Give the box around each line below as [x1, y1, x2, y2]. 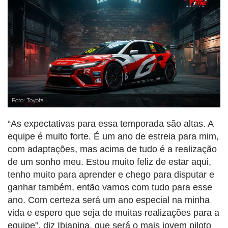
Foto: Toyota [12, 98, 44, 104]
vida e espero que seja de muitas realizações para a [8, 208, 219, 218]
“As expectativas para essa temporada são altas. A [8, 119, 213, 129]
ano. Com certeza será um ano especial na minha [8, 195, 210, 206]
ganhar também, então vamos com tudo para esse [8, 182, 212, 193]
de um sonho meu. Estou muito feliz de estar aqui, [8, 157, 211, 167]
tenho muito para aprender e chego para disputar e [8, 169, 214, 180]
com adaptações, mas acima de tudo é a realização [8, 144, 217, 155]
